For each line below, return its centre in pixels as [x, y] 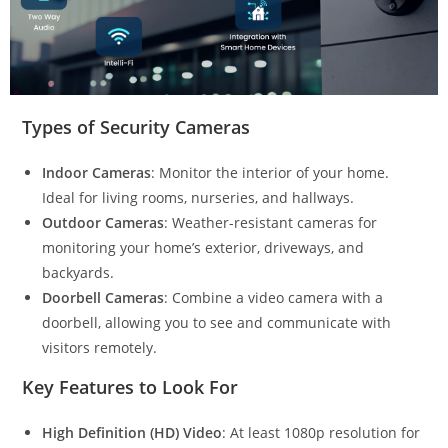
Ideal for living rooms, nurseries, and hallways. [198, 198]
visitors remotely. [100, 348]
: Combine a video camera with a [274, 298]
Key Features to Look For [130, 387]
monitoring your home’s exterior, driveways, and [203, 248]
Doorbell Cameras [103, 298]
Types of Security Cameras [136, 127]
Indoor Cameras [97, 173]
